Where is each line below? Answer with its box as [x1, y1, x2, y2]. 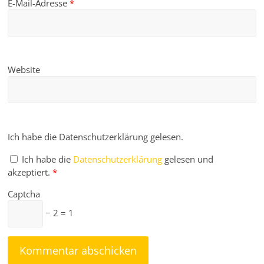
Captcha [8, 187, 41, 200]
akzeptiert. [8, 166, 51, 178]
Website [8, 63, 41, 75]
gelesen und [164, 153, 214, 165]
